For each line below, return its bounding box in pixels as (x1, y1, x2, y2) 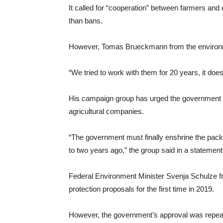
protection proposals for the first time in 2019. (69, 185, 214, 193)
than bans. (69, 16, 103, 25)
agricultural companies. (69, 107, 144, 115)
